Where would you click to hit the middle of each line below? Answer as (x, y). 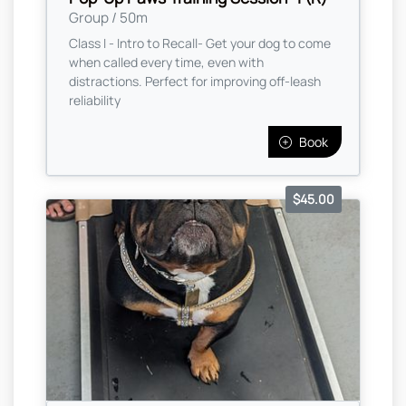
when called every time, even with (166, 62)
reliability (95, 100)
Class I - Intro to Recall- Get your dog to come (200, 43)
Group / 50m (108, 17)
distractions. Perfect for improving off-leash (195, 81)
